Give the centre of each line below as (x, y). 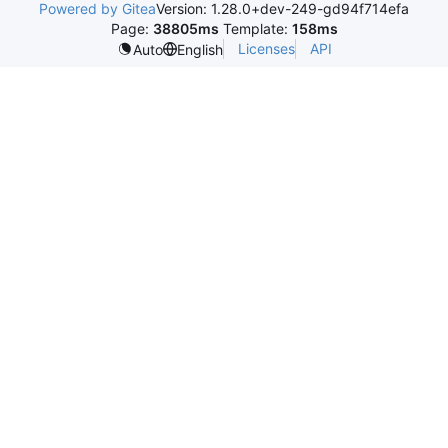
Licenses (266, 49)
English (199, 49)
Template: (255, 29)
